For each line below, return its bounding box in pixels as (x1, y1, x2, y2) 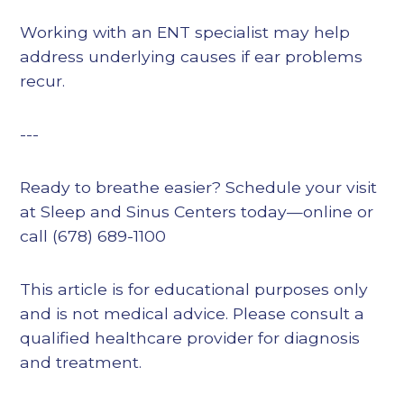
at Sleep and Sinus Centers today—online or (20, 202, 374, 222)
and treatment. (20, 353, 142, 372)
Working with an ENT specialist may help (20, 23, 351, 42)
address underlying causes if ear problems (20, 47, 363, 67)
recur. (20, 71, 66, 91)
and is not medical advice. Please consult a (20, 304, 365, 324)
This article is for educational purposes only (20, 280, 369, 299)
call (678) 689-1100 (20, 226, 167, 246)
